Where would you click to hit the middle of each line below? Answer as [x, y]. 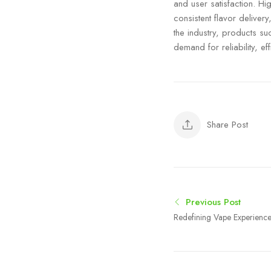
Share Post [227, 125]
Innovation [191, 231]
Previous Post [212, 202]
